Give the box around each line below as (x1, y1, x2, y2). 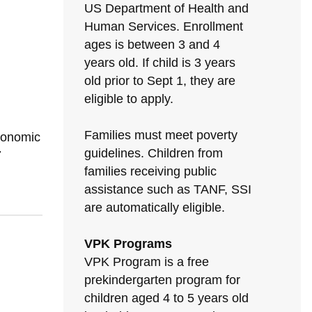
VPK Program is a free (84, 255, 209, 269)
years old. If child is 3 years (84, 56, 235, 70)
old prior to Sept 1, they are (84, 74, 235, 88)
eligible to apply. (84, 92, 173, 106)
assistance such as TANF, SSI (84, 182, 251, 196)
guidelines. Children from (84, 146, 223, 160)
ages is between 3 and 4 (84, 38, 220, 52)
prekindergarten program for (84, 273, 240, 287)
